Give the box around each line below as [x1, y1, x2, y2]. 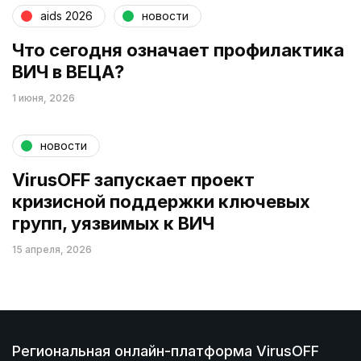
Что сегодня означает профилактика [12, 39, 344, 60]
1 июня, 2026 [12, 91, 75, 104]
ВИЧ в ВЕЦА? [12, 60, 124, 82]
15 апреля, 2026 [12, 243, 92, 255]
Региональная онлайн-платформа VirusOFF [12, 342, 319, 359]
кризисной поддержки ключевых [12, 190, 310, 212]
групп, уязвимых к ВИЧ [12, 212, 214, 234]
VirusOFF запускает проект [12, 168, 255, 190]
